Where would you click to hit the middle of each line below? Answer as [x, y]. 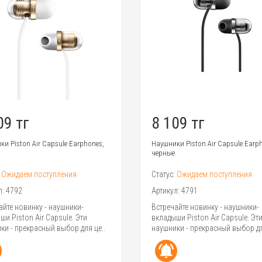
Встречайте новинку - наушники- [205, 207]
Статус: [164, 175]
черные [163, 153]
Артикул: [166, 191]
